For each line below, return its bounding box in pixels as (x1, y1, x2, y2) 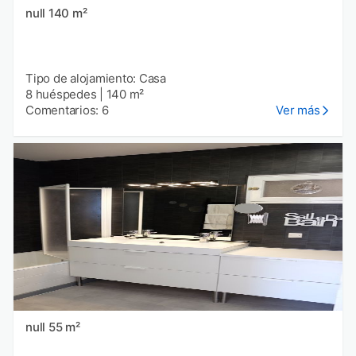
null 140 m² (48, 6, 87, 21)
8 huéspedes (25, 87, 97, 103)
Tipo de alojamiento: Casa (25, 71, 166, 87)
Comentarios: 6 (25, 103, 109, 118)
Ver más (276, 103, 320, 118)
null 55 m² (48, 319, 80, 335)
